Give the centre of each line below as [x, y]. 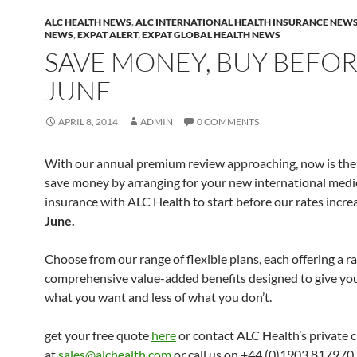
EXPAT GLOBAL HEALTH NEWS [211, 35]
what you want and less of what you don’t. [158, 297]
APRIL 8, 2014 [88, 122]
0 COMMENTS [228, 122]
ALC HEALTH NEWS [88, 22]
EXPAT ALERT [108, 35]
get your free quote [98, 335]
